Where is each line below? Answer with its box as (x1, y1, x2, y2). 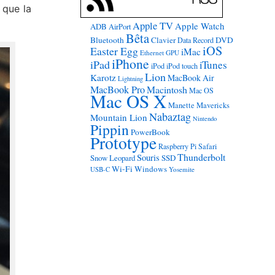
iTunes (199, 58, 227, 72)
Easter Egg (90, 44, 138, 58)
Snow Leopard (90, 152, 135, 163)
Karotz (90, 71, 116, 83)
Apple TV (132, 18, 173, 33)
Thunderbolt (177, 150, 225, 163)
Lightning (117, 74, 143, 83)
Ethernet (139, 48, 164, 57)
